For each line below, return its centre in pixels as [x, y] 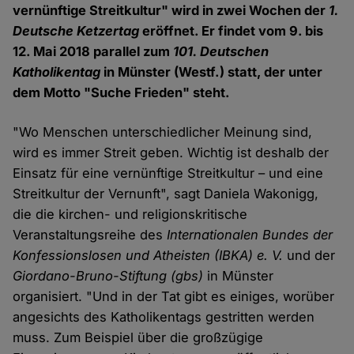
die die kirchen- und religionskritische [130, 215]
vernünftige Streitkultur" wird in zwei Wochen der [171, 11]
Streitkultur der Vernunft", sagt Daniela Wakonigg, [166, 194]
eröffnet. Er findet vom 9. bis [232, 31]
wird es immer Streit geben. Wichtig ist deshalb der [171, 153]
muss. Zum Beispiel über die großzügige [138, 338]
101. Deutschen [221, 52]
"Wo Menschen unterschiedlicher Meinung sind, [163, 132]
